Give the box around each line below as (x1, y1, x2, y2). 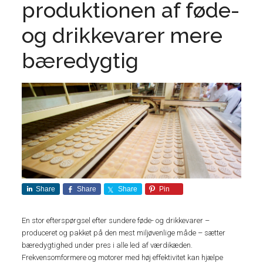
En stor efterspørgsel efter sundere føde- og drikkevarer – (22, 215, 210, 225)
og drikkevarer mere (22, 23, 223, 48)
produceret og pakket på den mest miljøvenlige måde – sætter (22, 228, 226, 237)
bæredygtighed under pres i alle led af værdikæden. (22, 240, 193, 249)
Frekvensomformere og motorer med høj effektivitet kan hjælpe (22, 252, 224, 262)
